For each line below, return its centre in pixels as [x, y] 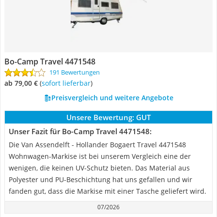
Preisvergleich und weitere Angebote [112, 98]
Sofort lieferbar [68, 83]
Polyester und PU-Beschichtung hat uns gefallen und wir [101, 179]
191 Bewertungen [75, 72]
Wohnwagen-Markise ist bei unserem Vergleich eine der [100, 156]
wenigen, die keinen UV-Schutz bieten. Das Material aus [99, 168]
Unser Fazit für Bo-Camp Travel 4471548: [80, 131]
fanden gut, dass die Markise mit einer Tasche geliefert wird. [108, 191]
